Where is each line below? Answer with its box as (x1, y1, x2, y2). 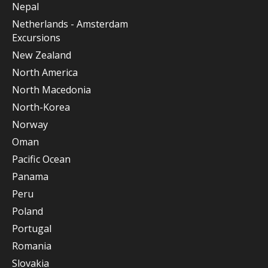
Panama (12, 170, 48, 183)
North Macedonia (12, 83, 91, 96)
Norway (12, 118, 48, 131)
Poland (12, 205, 43, 218)
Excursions (12, 31, 60, 44)
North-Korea (12, 100, 70, 114)
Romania (12, 239, 51, 252)
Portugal (12, 222, 51, 235)
